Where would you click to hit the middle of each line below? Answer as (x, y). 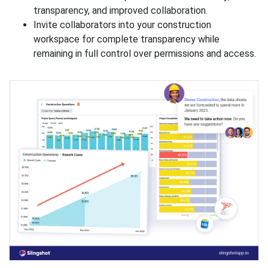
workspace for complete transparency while (127, 39)
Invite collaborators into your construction (122, 25)
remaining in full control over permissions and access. (146, 53)
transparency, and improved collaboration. (122, 10)
